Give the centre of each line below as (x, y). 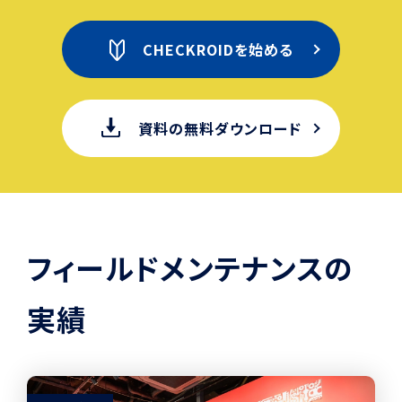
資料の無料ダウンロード (219, 128)
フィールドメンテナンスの (190, 267)
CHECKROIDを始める (218, 49)
